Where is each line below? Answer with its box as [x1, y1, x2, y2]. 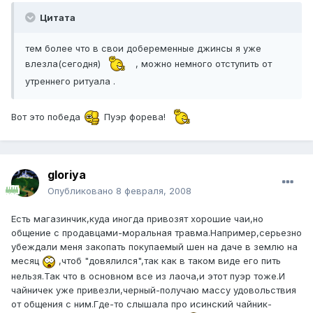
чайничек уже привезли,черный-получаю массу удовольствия [11, 284, 296, 296]
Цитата [38, 11, 75, 23]
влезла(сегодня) [25, 57, 103, 69]
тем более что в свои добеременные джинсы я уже [25, 42, 261, 54]
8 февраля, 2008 [116, 185, 191, 197]
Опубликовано [48, 185, 116, 197]
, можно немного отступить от [133, 57, 272, 69]
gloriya [48, 168, 86, 182]
